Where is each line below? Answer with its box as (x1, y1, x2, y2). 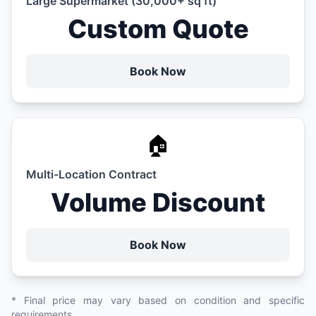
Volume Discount (51, 187, 265, 219)
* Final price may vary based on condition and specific (11, 294, 305, 307)
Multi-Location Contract (26, 167, 157, 182)
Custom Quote (67, 13, 249, 45)
